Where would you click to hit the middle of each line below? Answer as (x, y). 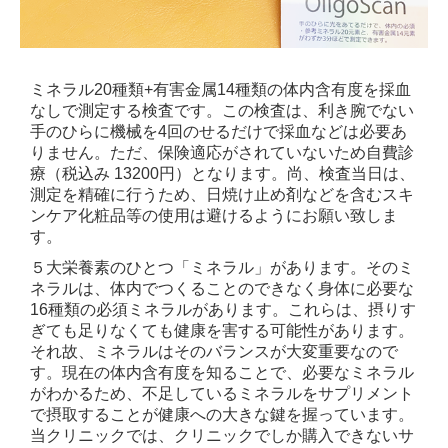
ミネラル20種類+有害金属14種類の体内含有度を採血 (220, 89)
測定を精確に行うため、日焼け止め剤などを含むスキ (222, 194)
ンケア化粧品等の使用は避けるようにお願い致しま (214, 215)
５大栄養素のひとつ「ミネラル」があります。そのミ (222, 267)
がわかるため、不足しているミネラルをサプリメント (222, 393)
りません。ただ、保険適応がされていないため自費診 (222, 152)
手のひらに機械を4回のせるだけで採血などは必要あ (218, 131)
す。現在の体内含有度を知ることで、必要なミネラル (222, 372)
